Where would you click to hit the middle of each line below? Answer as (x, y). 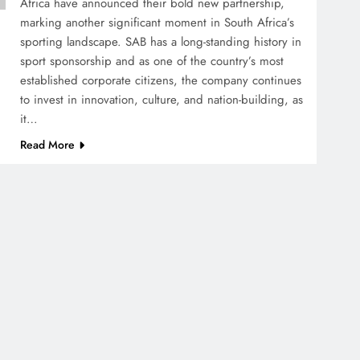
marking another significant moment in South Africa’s (157, 22)
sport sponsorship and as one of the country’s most (152, 61)
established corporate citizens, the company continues (161, 80)
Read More (48, 144)
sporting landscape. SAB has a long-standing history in (161, 41)
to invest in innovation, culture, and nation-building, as (162, 99)
